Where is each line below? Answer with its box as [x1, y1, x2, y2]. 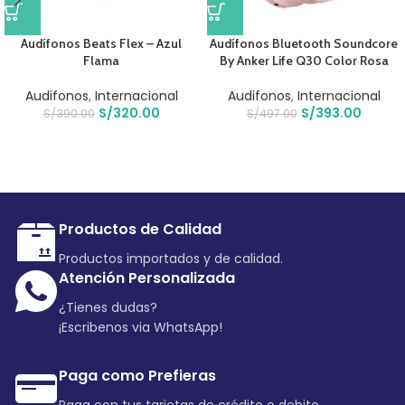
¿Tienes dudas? [59, 298, 157, 317]
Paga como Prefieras [59, 365, 216, 387]
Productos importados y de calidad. [59, 250, 283, 268]
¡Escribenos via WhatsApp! [59, 318, 222, 337]
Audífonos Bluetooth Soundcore [210, 35, 398, 52]
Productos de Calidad [59, 219, 221, 240]
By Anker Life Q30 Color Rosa [219, 52, 389, 70]
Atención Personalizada [59, 268, 235, 289]
